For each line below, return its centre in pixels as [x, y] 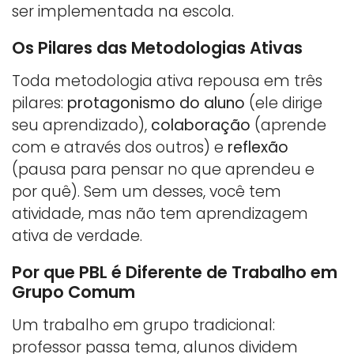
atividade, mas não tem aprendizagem [160, 213]
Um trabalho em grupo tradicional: [143, 325]
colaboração [201, 125]
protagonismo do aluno [156, 103]
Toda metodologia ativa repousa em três [167, 81]
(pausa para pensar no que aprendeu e [163, 169]
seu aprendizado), [81, 125]
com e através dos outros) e [120, 147]
